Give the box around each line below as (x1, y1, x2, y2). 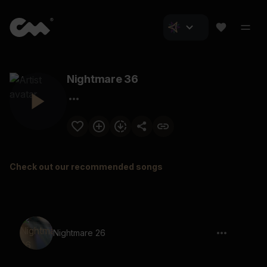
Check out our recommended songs (10, 162, 163, 172)
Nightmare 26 (53, 228, 105, 238)
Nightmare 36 (67, 73, 138, 85)
